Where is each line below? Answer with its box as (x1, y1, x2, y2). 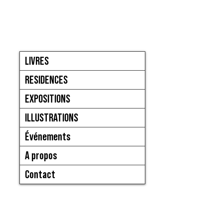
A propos (25, 149, 57, 162)
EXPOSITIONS (25, 92, 70, 105)
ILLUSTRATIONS (25, 111, 78, 124)
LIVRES (25, 54, 49, 67)
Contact (25, 168, 55, 181)
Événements (25, 130, 71, 143)
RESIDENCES (25, 73, 68, 86)
